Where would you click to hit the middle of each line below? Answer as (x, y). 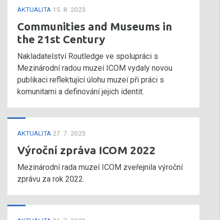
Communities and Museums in (95, 26)
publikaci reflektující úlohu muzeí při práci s (91, 80)
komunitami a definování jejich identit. (81, 92)
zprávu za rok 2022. (51, 179)
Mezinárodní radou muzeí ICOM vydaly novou (95, 68)
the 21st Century (61, 39)
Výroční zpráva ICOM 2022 (86, 150)
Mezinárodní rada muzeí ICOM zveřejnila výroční (100, 167)
